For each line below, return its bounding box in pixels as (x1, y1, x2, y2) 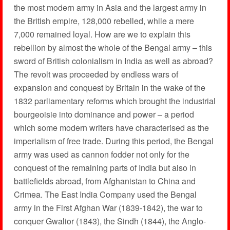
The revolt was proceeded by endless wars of (13, 68, 178, 80)
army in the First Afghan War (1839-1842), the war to (13, 202, 203, 214)
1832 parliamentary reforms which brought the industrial (13, 95, 216, 107)
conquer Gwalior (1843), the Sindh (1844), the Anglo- (13, 215, 206, 227)
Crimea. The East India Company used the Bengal (13, 188, 197, 200)
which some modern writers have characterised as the (13, 122, 209, 133)
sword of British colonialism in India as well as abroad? (13, 55, 213, 67)
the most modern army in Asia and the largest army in (13, 2, 206, 13)
